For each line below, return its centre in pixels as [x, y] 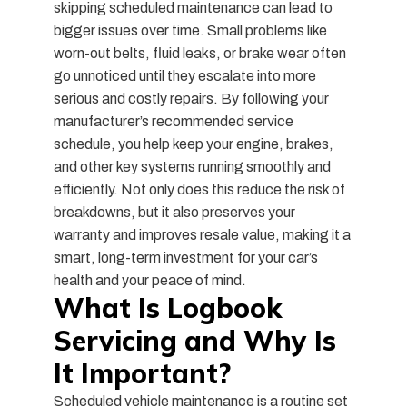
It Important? [142, 373]
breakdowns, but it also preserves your [174, 212]
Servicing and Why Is [194, 340]
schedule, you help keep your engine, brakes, [193, 144]
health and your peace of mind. [149, 280]
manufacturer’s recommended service [173, 121]
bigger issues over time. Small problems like [190, 30]
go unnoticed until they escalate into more [184, 75]
